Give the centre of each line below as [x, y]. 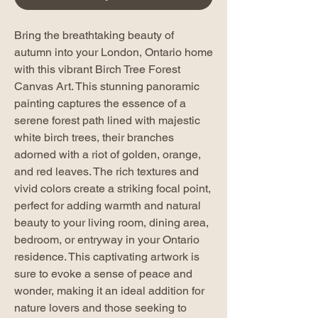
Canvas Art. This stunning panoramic [107, 86]
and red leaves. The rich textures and [106, 171]
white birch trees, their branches [94, 137]
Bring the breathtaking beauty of [94, 35]
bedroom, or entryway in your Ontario [107, 239]
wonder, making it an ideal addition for [109, 290]
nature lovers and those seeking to [100, 307]
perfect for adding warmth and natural [108, 205]
